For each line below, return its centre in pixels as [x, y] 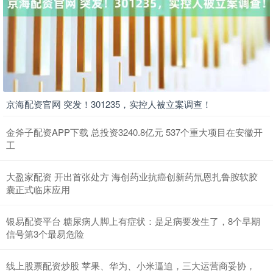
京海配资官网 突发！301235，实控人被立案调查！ [109, 104]
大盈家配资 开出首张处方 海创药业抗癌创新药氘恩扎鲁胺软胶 [132, 177]
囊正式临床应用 [38, 190]
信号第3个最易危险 [45, 234]
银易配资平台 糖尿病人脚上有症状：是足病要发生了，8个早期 [133, 221]
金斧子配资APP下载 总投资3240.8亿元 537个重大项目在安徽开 [134, 132]
